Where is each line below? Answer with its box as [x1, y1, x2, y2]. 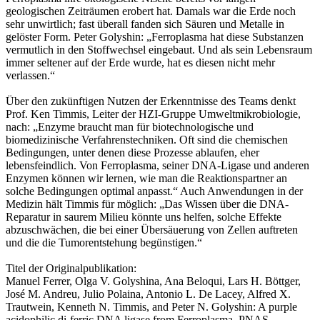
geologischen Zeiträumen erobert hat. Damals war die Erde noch [6, 4, 296, 17]
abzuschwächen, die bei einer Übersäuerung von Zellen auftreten [6, 223, 298, 236]
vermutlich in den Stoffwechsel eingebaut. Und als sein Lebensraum [6, 43, 312, 56]
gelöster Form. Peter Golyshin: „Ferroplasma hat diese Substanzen [6, 30, 304, 43]
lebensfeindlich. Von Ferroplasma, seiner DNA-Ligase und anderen [6, 159, 309, 171]
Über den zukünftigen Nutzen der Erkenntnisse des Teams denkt [6, 94, 296, 107]
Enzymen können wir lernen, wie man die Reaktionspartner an [6, 171, 287, 184]
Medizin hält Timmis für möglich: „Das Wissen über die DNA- [6, 197, 289, 210]
